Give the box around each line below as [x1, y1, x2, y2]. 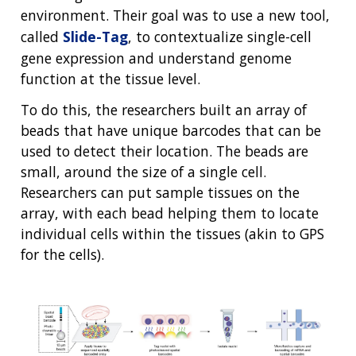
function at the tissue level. [21, 68, 200, 88]
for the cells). [21, 244, 104, 264]
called [21, 26, 63, 46]
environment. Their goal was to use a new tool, [21, 5, 330, 25]
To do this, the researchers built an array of [21, 99, 307, 119]
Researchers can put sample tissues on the [21, 182, 300, 202]
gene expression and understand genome [21, 48, 292, 68]
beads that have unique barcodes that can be [21, 120, 321, 140]
